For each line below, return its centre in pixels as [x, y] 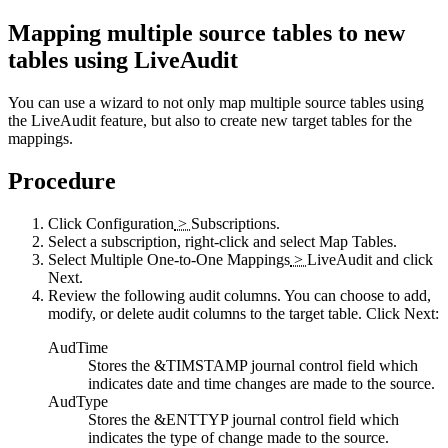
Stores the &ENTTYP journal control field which [243, 419]
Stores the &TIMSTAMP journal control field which [253, 365]
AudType [78, 401]
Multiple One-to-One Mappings [190, 259]
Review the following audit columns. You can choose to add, [239, 295]
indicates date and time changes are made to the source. [261, 383]
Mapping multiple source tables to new [206, 32]
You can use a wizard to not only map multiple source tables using [216, 102]
